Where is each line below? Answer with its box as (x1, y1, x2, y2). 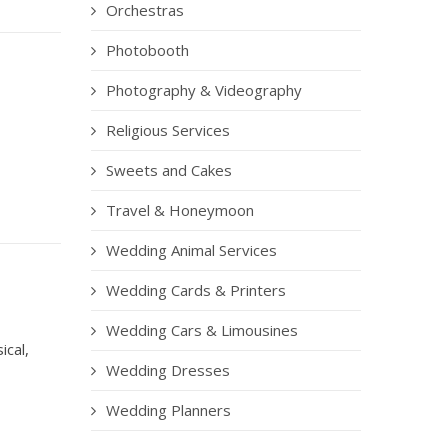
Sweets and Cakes (106, 160, 232, 180)
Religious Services (106, 120, 230, 140)
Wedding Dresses (106, 360, 230, 380)
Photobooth (106, 40, 189, 60)
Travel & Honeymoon (106, 200, 254, 220)
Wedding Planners (106, 400, 231, 420)
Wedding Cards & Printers (106, 280, 286, 300)
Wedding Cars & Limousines (106, 320, 298, 340)
